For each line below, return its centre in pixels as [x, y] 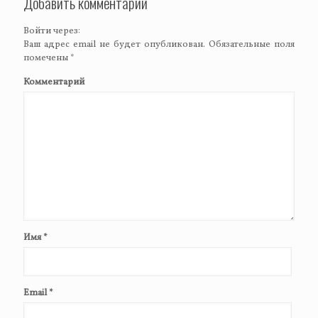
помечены [47, 59]
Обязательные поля [250, 45]
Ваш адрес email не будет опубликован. [114, 45]
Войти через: [53, 32]
